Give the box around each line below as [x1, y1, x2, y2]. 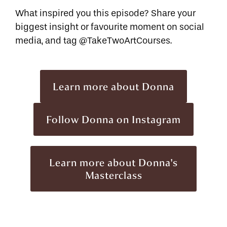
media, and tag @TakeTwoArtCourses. [15, 35, 172, 46]
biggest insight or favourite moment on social [15, 22, 204, 32]
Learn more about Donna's [49, 154, 178, 171]
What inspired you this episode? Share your [15, 8, 196, 19]
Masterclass [85, 166, 142, 183]
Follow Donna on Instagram [46, 110, 181, 128]
